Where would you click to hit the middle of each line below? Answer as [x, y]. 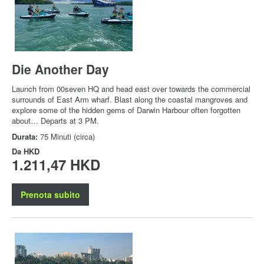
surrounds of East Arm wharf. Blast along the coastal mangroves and [130, 100]
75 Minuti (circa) [67, 137]
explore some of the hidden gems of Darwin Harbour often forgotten [126, 110]
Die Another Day [60, 69]
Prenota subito [50, 195]
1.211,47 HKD [56, 165]
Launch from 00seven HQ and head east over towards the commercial [131, 89]
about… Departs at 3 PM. [55, 121]
